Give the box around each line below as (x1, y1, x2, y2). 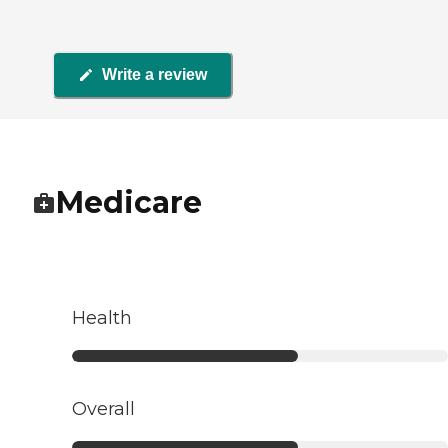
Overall (72, 397, 135, 420)
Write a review (102, 66, 207, 84)
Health (72, 306, 132, 329)
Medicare (56, 183, 202, 221)
